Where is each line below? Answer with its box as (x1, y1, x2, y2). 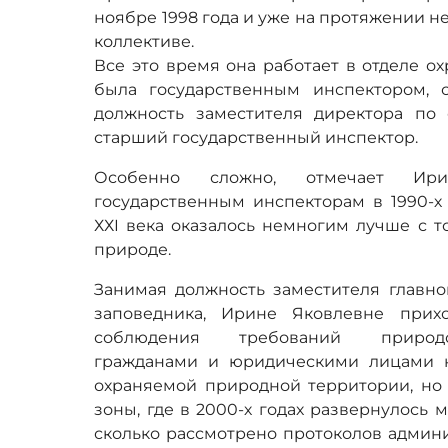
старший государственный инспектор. (94, 127, 423, 147)
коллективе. (94, 31, 199, 51)
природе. (94, 239, 172, 259)
